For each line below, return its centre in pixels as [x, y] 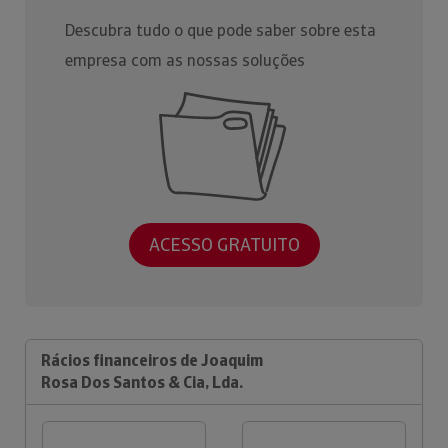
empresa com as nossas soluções [185, 60]
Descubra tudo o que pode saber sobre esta [220, 30]
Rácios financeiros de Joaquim [152, 360]
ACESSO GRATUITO [224, 245]
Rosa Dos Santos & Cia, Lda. [142, 382]
